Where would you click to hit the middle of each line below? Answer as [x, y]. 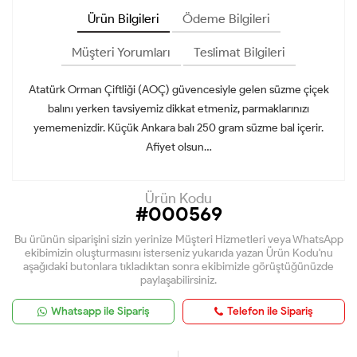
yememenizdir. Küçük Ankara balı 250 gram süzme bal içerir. [178, 127]
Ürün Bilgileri [123, 18]
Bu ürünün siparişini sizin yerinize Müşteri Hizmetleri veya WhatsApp [178, 239]
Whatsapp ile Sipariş [100, 311]
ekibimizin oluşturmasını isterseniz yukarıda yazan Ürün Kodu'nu [178, 253]
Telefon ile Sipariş [270, 311]
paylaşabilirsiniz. [178, 280]
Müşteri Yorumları [121, 52]
